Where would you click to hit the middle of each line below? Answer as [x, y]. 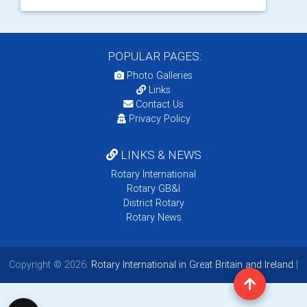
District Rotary [153, 203]
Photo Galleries [158, 75]
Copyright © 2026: [49, 265]
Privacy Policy [159, 119]
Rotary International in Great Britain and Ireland [191, 265]
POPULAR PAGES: [153, 56]
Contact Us [158, 104]
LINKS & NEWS [159, 155]
